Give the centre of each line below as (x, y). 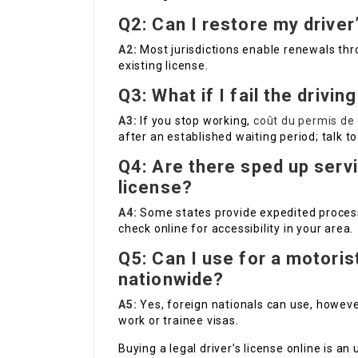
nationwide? (171, 280)
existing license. (163, 66)
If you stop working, (195, 121)
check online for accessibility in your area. (236, 229)
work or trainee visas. (179, 321)
